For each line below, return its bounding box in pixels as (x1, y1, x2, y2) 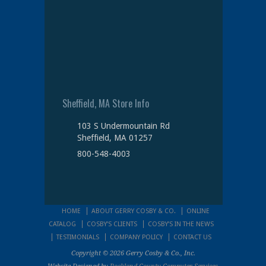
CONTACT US (173, 233, 211, 241)
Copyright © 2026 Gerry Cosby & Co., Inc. (71, 249, 195, 257)
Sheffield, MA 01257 (77, 133, 153, 142)
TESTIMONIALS (56, 233, 99, 241)
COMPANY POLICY (109, 233, 163, 241)
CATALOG (49, 220, 76, 228)
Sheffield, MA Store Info (62, 96, 149, 110)
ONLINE (186, 207, 210, 215)
